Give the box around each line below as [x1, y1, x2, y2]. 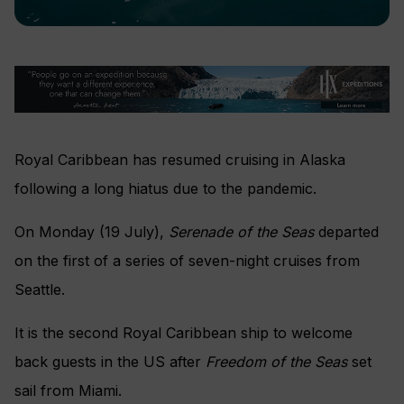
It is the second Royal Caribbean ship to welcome [14, 323, 353, 342]
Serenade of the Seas [169, 222, 318, 241]
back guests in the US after [14, 352, 206, 371]
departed [318, 222, 379, 241]
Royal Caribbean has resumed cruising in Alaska [14, 150, 345, 169]
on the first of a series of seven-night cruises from [14, 251, 360, 270]
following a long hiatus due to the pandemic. [14, 179, 317, 197]
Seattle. [14, 280, 65, 298]
